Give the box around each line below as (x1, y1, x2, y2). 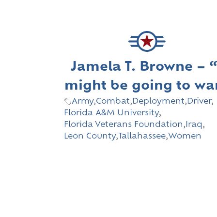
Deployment (132, 97, 185, 106)
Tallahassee (118, 132, 166, 140)
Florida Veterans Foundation (64, 121, 183, 129)
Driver (187, 97, 211, 106)
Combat (96, 97, 130, 106)
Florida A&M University (64, 109, 159, 117)
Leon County (64, 132, 116, 140)
